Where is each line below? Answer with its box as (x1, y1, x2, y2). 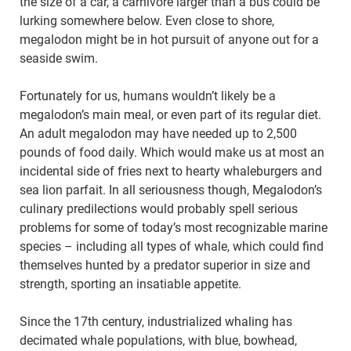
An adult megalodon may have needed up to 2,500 (20, 126, 297, 142)
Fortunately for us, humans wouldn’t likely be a (20, 89, 276, 104)
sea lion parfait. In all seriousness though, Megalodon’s (20, 183, 322, 198)
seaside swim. (20, 51, 98, 67)
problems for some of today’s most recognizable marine (20, 220, 327, 236)
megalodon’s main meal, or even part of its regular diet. (20, 107, 321, 123)
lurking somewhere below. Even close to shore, (20, 13, 274, 29)
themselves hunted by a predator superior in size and (20, 258, 310, 273)
